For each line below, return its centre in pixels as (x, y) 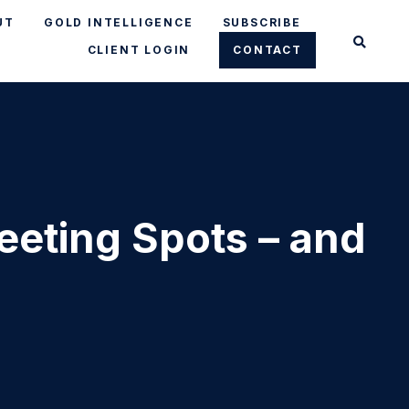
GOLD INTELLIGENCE (118, 22)
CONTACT (267, 50)
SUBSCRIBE (262, 22)
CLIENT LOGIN (139, 50)
